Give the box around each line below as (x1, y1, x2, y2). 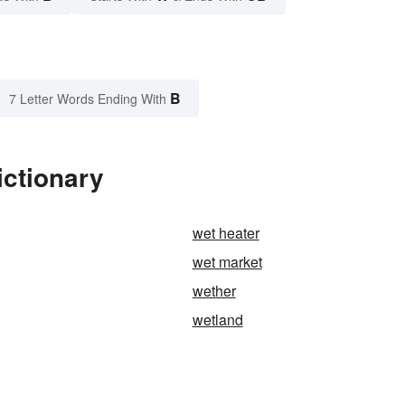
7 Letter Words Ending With (9, 89, 166, 108)
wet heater (192, 222, 259, 244)
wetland (192, 309, 243, 331)
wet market (192, 251, 262, 273)
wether (192, 280, 236, 302)
